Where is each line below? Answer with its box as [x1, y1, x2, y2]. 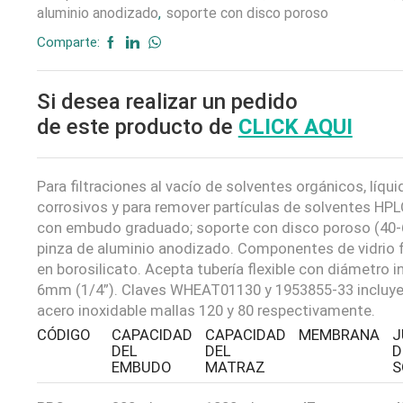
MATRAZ [204, 359, 265, 376]
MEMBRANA [298, 327, 380, 344]
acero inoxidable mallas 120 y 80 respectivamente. [36, 302, 375, 319]
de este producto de [36, 114, 233, 139]
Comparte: [36, 34, 100, 50]
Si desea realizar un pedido [36, 89, 298, 114]
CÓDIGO [36, 327, 90, 344]
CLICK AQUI [237, 114, 353, 139]
